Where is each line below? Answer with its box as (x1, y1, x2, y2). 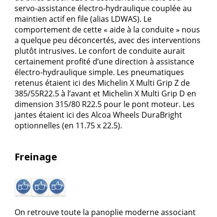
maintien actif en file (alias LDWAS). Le (15, 14, 152, 25)
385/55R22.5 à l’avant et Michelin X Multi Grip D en (15, 88, 196, 99)
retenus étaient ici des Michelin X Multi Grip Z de (15, 77, 190, 89)
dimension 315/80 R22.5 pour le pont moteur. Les (15, 99, 195, 110)
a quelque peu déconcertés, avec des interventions (15, 35, 201, 46)
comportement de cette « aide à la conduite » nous (15, 24, 200, 35)
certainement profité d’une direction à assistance (15, 56, 194, 67)
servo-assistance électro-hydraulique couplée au (15, 3, 192, 14)
